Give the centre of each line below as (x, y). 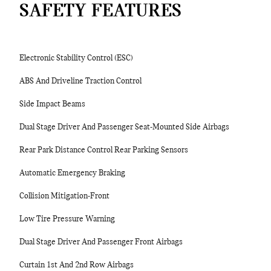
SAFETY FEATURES (100, 11)
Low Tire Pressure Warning (67, 219)
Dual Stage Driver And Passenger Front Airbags (101, 242)
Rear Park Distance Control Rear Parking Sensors (104, 150)
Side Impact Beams (52, 104)
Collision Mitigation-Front (64, 196)
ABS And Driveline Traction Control (80, 81)
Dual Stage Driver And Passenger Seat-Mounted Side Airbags (124, 127)
